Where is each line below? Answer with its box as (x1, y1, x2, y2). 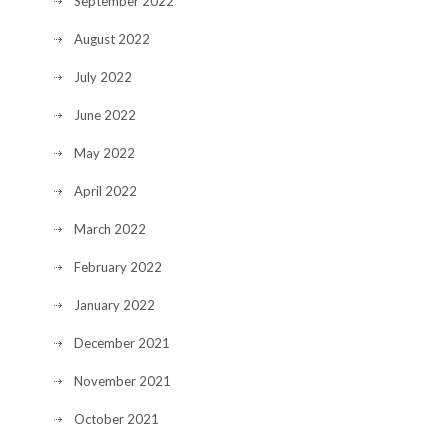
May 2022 (74, 145, 135, 161)
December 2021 (74, 335, 170, 351)
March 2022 (74, 221, 146, 237)
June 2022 (74, 107, 136, 123)
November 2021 (74, 373, 171, 389)
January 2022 (74, 297, 155, 313)
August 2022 (74, 31, 150, 47)
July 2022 (74, 69, 132, 85)
